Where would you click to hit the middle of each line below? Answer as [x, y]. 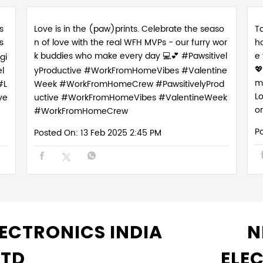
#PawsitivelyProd [190, 85]
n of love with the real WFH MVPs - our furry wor [130, 43]
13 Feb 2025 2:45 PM [121, 133]
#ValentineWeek [193, 98]
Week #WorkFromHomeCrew [95, 85]
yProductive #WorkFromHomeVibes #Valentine [130, 71]
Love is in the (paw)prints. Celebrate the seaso [129, 29]
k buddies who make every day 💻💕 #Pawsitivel [130, 56]
